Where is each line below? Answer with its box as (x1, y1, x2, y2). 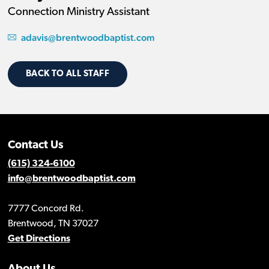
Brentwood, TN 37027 (7, 219, 98, 229)
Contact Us (7, 139, 64, 151)
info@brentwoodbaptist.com (7, 174, 136, 184)
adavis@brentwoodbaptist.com (20, 31, 155, 43)
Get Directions (7, 234, 70, 244)
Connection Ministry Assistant (7, 6, 150, 18)
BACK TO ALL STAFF (25, 69, 109, 79)
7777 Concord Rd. (7, 204, 84, 214)
